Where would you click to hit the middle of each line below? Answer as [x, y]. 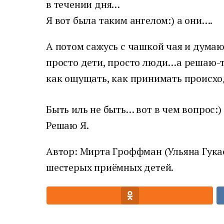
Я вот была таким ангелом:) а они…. [129, 20]
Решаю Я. [67, 125]
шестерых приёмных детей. [110, 167]
